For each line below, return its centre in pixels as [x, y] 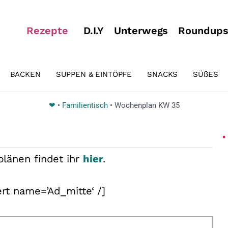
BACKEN [25, 74]
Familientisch [85, 105]
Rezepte [47, 31]
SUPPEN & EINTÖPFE [94, 74]
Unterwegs [141, 31]
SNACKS [163, 74]
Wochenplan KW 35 [147, 105]
